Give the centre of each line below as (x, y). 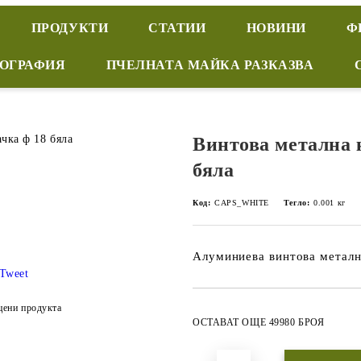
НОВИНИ (276, 28)
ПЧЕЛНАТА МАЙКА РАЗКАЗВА (210, 65)
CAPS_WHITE (242, 203)
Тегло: (297, 203)
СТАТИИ (177, 28)
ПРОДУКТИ (70, 28)
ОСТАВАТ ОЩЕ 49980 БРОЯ (259, 322)
